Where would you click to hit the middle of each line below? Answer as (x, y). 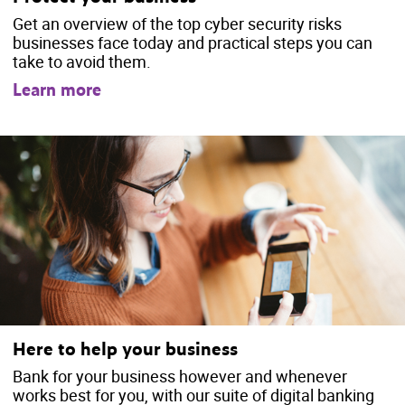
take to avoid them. (82, 62)
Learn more (57, 90)
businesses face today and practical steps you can (193, 43)
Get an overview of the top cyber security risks (177, 24)
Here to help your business (125, 348)
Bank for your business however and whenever (180, 377)
